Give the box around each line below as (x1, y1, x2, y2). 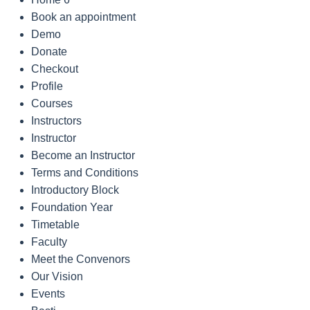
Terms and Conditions (31, 167, 138, 179)
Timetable (31, 219, 80, 231)
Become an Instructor (31, 149, 135, 162)
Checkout (31, 63, 78, 75)
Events (31, 288, 65, 300)
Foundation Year (31, 201, 113, 214)
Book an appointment (31, 11, 136, 24)
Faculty (31, 236, 67, 248)
